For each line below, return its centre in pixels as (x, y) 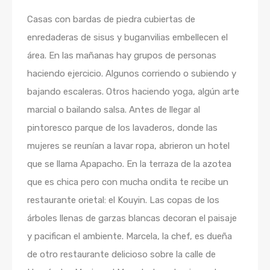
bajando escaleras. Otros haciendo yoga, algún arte (133, 91)
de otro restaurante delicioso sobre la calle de (121, 254)
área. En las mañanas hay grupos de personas (122, 55)
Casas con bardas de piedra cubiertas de (111, 19)
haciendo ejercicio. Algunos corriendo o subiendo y (132, 73)
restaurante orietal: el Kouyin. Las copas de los (123, 200)
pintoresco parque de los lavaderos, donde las (122, 127)
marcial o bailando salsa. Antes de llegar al (114, 109)
